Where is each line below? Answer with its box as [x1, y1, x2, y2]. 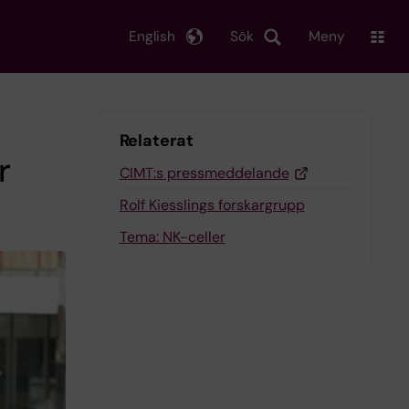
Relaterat [119, 130, 194, 152]
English [129, 26, 175, 46]
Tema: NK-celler [119, 227, 225, 246]
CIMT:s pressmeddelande [119, 163, 289, 183]
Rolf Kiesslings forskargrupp [119, 195, 305, 215]
